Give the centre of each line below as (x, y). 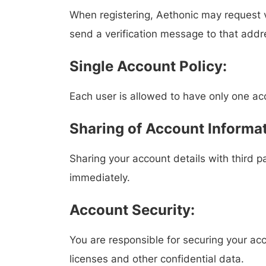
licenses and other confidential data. (157, 259)
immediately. (100, 178)
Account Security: (132, 210)
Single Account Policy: (148, 66)
